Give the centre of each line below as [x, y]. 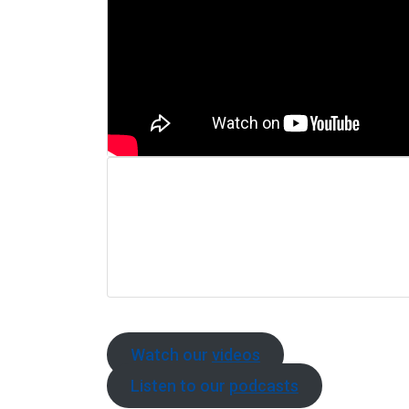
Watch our [171, 355]
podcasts [263, 386]
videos [236, 355]
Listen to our [179, 386]
